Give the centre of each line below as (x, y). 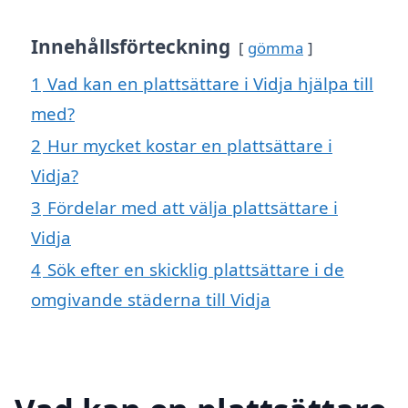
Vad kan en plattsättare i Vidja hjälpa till (210, 83)
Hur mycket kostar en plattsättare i (190, 145)
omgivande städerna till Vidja (151, 299)
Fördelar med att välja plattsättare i (193, 207)
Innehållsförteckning (131, 46)
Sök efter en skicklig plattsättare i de (196, 269)
